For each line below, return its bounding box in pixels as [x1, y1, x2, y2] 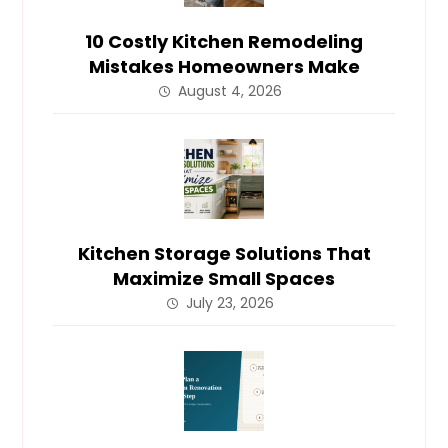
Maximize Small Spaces [113, 266, 335, 292]
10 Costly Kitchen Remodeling [85, 29, 363, 55]
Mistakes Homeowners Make [88, 54, 360, 80]
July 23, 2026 [185, 293, 274, 314]
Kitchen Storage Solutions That [77, 241, 371, 267]
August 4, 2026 [177, 81, 282, 102]
